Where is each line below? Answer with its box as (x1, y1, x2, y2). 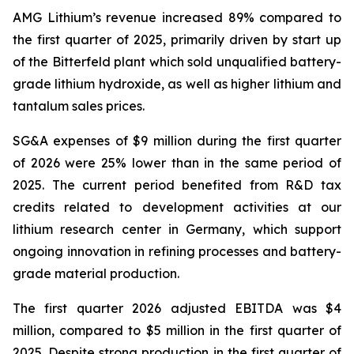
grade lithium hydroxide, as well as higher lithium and (13, 76, 341, 92)
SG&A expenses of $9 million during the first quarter (13, 133, 341, 149)
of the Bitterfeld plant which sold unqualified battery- (13, 54, 341, 70)
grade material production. (13, 265, 179, 281)
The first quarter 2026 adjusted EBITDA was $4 (13, 300, 341, 316)
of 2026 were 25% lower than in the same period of (13, 155, 341, 171)
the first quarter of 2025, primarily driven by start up (13, 32, 341, 47)
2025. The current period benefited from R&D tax (13, 177, 341, 193)
